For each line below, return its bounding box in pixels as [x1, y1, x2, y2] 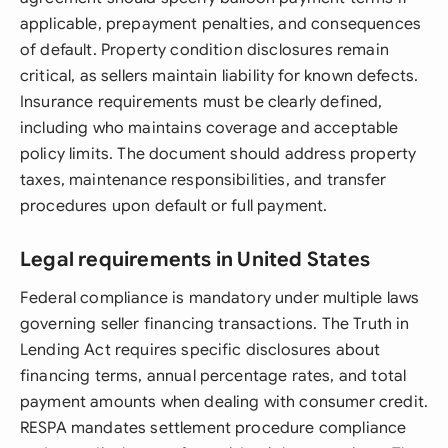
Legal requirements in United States [20, 247, 370, 272]
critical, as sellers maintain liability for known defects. [20, 66, 419, 86]
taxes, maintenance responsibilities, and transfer [20, 170, 386, 190]
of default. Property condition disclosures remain [20, 40, 389, 60]
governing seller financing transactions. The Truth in [20, 314, 410, 334]
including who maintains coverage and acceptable [20, 118, 399, 138]
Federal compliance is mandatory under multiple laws [20, 288, 420, 308]
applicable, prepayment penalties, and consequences [20, 14, 422, 34]
